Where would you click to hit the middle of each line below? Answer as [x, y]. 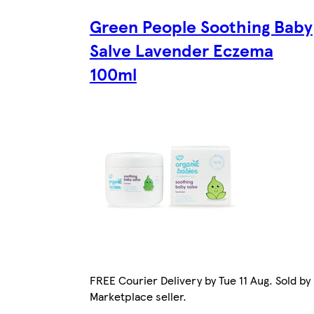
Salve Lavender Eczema [181, 49]
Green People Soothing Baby [201, 26]
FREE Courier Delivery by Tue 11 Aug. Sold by [200, 280]
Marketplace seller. [138, 296]
